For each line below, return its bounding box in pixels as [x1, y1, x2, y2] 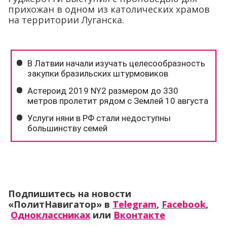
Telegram [112, 198, 157, 211]
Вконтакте [113, 209, 165, 221]
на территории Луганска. [8, 14, 124, 26]
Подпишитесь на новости [8, 187, 131, 200]
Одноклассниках [11, 209, 90, 221]
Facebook [162, 198, 206, 211]
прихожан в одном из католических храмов [8, 3, 210, 16]
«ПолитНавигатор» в [8, 198, 112, 211]
